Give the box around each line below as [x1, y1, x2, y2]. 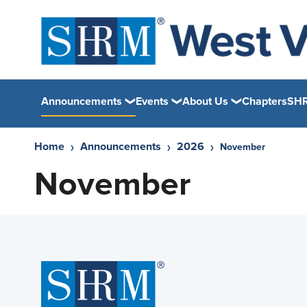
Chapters [242, 94, 287, 108]
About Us [182, 94, 228, 108]
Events [136, 94, 169, 108]
